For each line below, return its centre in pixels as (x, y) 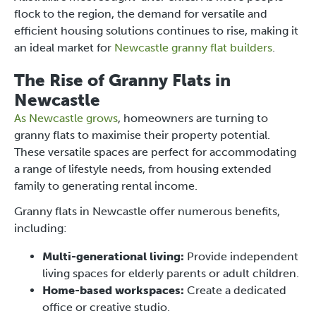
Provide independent (241, 256)
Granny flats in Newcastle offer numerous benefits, (147, 211)
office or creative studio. (106, 307)
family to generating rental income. (106, 186)
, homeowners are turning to (193, 118)
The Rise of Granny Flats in (122, 80)
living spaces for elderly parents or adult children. (171, 273)
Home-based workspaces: (113, 290)
